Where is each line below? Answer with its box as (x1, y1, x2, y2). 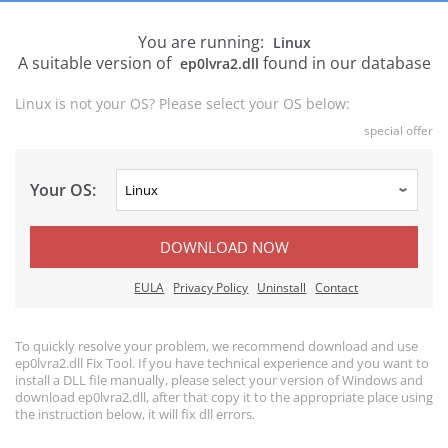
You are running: (137, 31, 268, 53)
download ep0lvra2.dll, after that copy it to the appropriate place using (15, 388, 433, 406)
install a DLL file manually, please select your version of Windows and (15, 371, 423, 389)
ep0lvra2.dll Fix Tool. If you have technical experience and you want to (15, 354, 429, 372)
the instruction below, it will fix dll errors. (15, 405, 255, 423)
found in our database (258, 52, 431, 74)
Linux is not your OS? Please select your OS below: (15, 94, 350, 113)
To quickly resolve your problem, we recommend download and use (15, 337, 418, 355)
